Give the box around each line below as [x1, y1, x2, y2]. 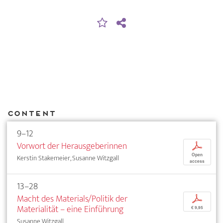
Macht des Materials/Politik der [17, 191, 127, 207]
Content [7, 109, 55, 118]
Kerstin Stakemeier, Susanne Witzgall [17, 152, 119, 164]
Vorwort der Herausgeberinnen [17, 138, 127, 154]
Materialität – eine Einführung [17, 201, 123, 217]
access [190, 158, 205, 164]
